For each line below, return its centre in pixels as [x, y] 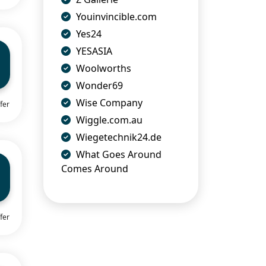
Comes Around [95, 169]
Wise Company [108, 103]
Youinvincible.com [115, 17]
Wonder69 [98, 86]
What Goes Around [118, 155]
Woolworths [102, 69]
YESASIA [93, 51]
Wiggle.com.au [108, 120]
